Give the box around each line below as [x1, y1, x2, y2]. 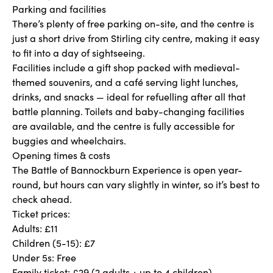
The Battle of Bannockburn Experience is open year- [12, 163, 243, 176]
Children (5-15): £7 [12, 236, 95, 249]
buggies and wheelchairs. [12, 134, 126, 147]
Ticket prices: [12, 207, 70, 220]
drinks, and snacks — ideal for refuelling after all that [12, 90, 246, 103]
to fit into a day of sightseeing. [12, 46, 145, 59]
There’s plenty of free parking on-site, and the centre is [12, 17, 254, 30]
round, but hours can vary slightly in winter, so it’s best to [12, 178, 260, 191]
